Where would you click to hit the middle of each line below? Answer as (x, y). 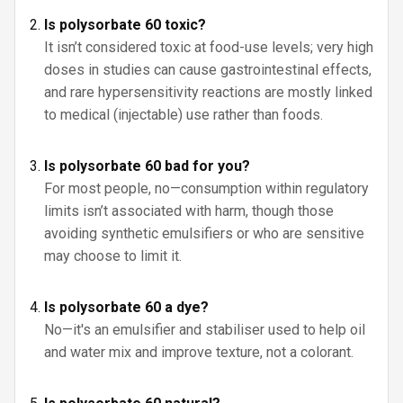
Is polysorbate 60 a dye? (126, 307)
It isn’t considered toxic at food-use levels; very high (209, 47)
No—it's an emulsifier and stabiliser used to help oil (205, 330)
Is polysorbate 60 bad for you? (147, 166)
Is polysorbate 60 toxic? (125, 25)
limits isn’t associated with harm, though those (189, 211)
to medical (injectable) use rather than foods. (184, 115)
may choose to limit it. (113, 256)
